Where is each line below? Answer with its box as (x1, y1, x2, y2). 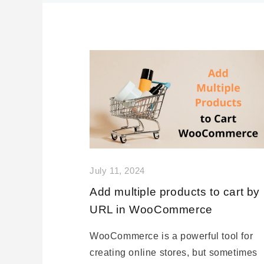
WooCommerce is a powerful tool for (90, 231, 253, 242)
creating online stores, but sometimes (90, 247, 258, 258)
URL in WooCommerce (90, 203, 213, 216)
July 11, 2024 (90, 166, 145, 176)
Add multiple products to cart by (90, 186, 260, 199)
